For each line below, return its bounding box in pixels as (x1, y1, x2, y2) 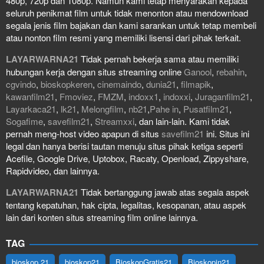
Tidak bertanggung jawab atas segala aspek (81, 185, 249, 198)
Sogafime (6, 114, 43, 127)
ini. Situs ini (204, 127, 249, 140)
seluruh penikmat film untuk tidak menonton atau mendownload (6, 6, 248, 19)
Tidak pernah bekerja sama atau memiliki (81, 52, 239, 65)
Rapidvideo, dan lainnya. (6, 164, 100, 177)
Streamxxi (95, 114, 134, 127)
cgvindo (6, 77, 36, 90)
